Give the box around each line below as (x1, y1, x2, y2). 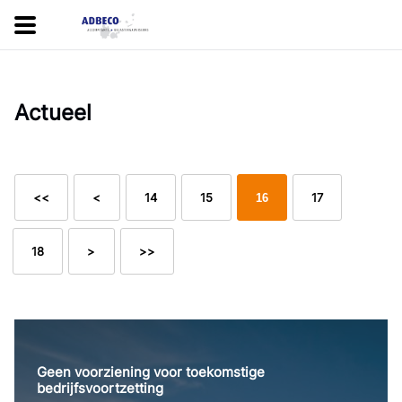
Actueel (14, 100, 92, 126)
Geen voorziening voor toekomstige (37, 363, 265, 380)
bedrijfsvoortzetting (37, 379, 163, 397)
